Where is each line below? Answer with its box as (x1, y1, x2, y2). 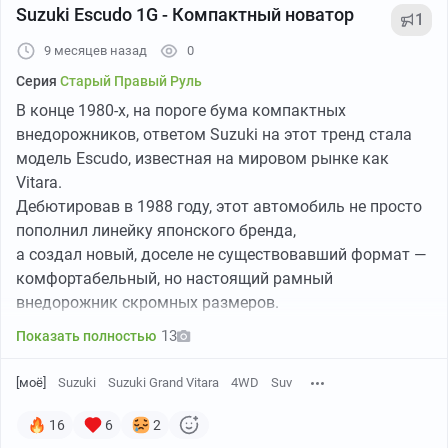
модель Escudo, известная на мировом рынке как (16, 149, 389, 169)
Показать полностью (16, 328, 156, 345)
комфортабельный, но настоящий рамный (16, 269, 333, 289)
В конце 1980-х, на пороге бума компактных (16, 101, 346, 121)
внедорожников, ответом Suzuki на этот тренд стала (16, 125, 412, 145)
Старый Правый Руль (60, 73, 202, 90)
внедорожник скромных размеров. (16, 293, 279, 313)
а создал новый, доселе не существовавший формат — (16, 245, 426, 265)
